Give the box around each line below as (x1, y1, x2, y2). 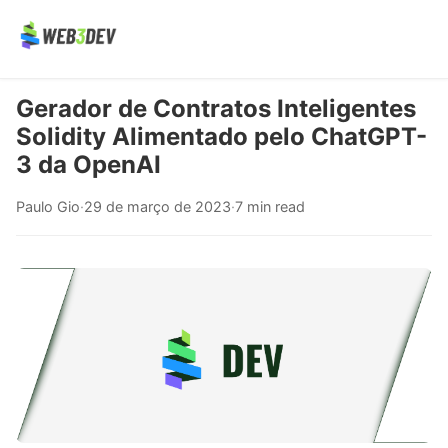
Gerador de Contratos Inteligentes (16, 94, 416, 123)
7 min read (235, 198, 305, 215)
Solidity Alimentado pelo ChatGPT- (16, 122, 427, 151)
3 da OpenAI (16, 150, 161, 179)
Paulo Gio (16, 198, 80, 215)
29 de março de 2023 (84, 198, 231, 215)
